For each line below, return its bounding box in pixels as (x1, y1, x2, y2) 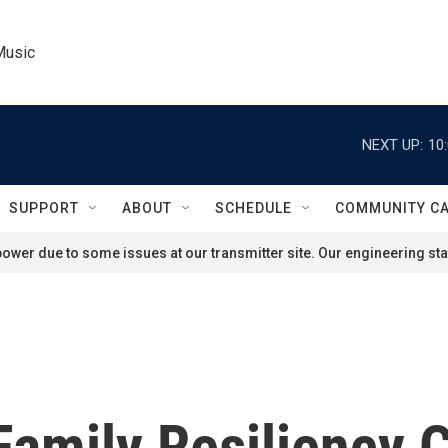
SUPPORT (9, 200, 79, 216)
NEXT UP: (362, 135, 423, 154)
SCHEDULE (215, 200, 292, 216)
